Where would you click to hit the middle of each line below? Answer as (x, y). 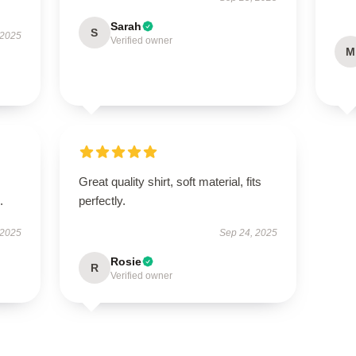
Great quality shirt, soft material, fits (170, 182)
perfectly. (102, 201)
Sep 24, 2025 (249, 233)
